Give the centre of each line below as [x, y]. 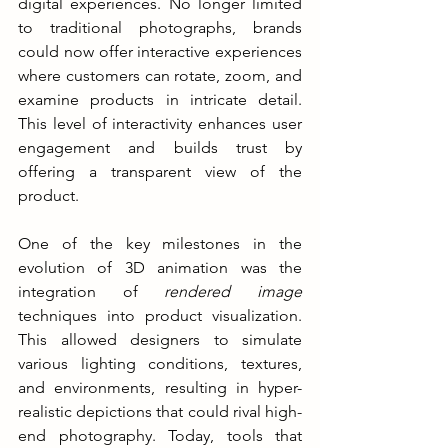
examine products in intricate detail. [160, 99]
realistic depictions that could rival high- [160, 411]
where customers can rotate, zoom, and [160, 75]
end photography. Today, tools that [160, 435]
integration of [91, 291]
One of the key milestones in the [160, 243]
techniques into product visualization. [160, 315]
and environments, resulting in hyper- [160, 387]
